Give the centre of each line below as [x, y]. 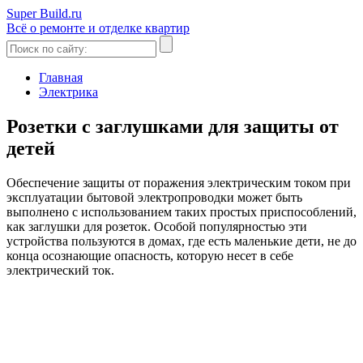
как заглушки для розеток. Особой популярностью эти [157, 226]
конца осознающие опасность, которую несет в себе [150, 255]
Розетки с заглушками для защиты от [173, 126]
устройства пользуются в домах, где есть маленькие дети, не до [181, 241]
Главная [61, 77]
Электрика [68, 92]
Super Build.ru [44, 13]
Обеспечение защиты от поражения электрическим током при [179, 182]
